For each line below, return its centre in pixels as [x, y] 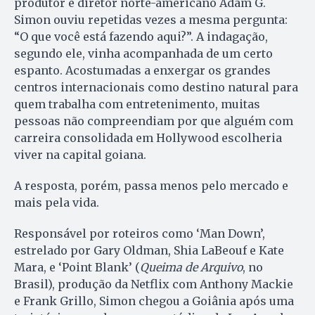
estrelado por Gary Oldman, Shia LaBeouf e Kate [149, 250]
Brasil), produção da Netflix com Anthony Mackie [154, 284]
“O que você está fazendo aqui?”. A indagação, [141, 36]
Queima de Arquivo [191, 267]
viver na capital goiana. [80, 154]
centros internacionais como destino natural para [156, 87]
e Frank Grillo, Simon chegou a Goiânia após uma [154, 301]
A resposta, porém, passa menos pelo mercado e [151, 185]
